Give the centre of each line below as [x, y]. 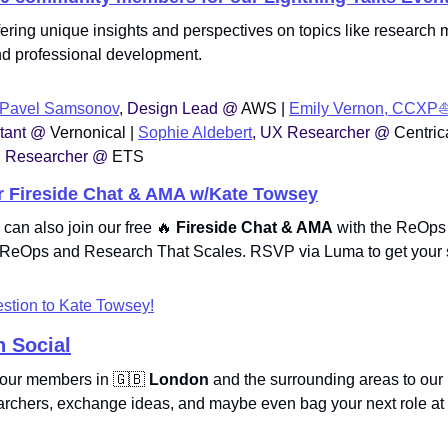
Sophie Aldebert [195, 132]
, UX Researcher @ [323, 132]
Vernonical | [94, 132]
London [179, 379]
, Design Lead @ [180, 108]
